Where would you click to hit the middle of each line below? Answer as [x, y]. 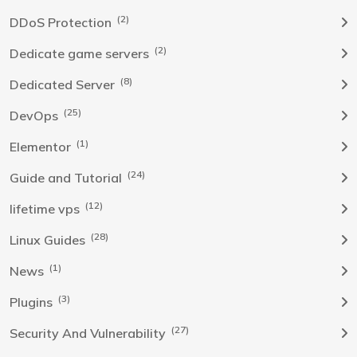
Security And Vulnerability [89, 333]
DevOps [35, 115]
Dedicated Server [64, 84]
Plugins [33, 302]
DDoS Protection [62, 22]
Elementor [42, 146]
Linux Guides [49, 239]
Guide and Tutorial [67, 177]
